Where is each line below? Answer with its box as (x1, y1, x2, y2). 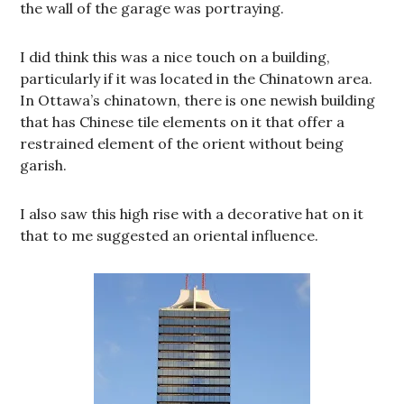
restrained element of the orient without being (20, 133, 344, 152)
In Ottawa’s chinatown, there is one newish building (20, 90, 376, 109)
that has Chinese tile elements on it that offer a (20, 112, 345, 131)
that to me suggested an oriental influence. (20, 225, 319, 244)
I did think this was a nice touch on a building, (20, 47, 331, 66)
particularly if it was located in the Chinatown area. (20, 69, 373, 87)
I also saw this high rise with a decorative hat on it (20, 204, 364, 223)
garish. (20, 155, 68, 174)
